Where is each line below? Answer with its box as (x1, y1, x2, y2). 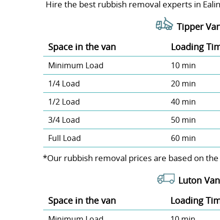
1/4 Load (48, 78, 80, 89)
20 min (170, 78, 196, 89)
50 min (170, 114, 196, 126)
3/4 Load (48, 114, 80, 126)
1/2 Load (48, 96, 80, 108)
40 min (170, 96, 196, 108)
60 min (170, 133, 196, 144)
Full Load (48, 133, 81, 144)
